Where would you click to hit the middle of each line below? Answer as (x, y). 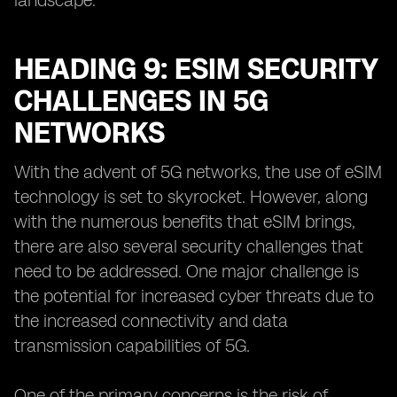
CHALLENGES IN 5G (141, 101)
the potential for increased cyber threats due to (194, 296)
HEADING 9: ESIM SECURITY (196, 69)
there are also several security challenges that (189, 246)
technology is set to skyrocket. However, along (191, 197)
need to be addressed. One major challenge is (187, 271)
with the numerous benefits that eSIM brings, (185, 222)
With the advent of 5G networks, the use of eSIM (198, 172)
